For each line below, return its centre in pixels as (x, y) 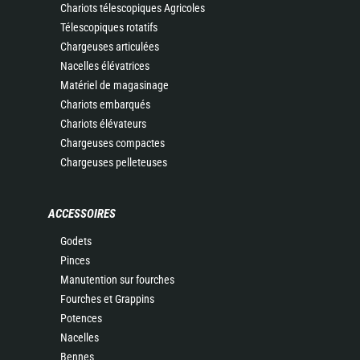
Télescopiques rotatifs (109, 27)
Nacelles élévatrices (105, 66)
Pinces (75, 260)
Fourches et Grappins (107, 299)
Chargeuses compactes (112, 143)
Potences (81, 318)
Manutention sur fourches (117, 280)
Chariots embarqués (105, 104)
